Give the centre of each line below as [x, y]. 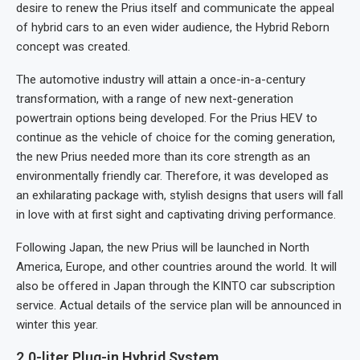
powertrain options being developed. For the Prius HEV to [167, 119]
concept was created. [73, 47]
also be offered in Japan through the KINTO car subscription [176, 286]
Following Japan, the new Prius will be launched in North [163, 248]
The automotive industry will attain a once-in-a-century [161, 80]
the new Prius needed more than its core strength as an [163, 157]
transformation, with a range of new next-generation [155, 99]
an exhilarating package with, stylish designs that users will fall [180, 196]
